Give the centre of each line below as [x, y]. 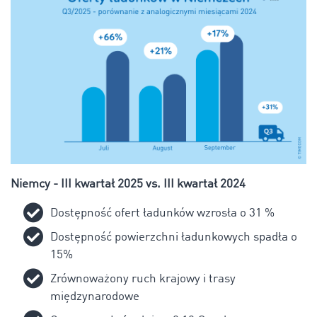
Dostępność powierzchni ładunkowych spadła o [174, 238]
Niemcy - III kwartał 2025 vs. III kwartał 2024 [128, 185]
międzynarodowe [95, 297]
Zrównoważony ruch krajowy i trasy [143, 279]
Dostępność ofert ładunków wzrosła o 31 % [162, 214]
